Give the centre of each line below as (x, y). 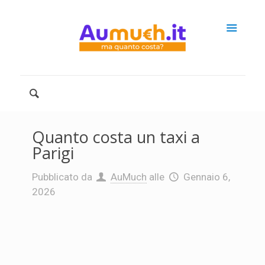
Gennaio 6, (207, 177)
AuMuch (129, 177)
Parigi (53, 153)
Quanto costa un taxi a (116, 137)
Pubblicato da (62, 177)
